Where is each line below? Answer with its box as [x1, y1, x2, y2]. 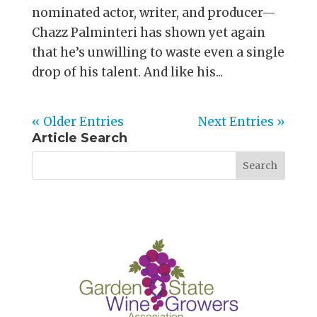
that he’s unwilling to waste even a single [31, 45, 284, 61]
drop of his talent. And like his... [31, 64, 223, 81]
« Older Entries [31, 114, 124, 130]
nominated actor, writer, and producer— [31, 5, 276, 21]
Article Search [31, 130, 127, 146]
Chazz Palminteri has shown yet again [31, 25, 265, 41]
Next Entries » [198, 114, 286, 130]
